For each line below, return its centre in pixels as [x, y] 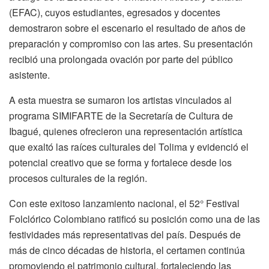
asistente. [29, 74]
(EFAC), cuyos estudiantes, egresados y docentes [115, 12]
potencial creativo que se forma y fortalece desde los [120, 162]
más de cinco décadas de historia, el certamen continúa [127, 250]
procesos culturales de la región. [78, 178]
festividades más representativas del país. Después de [125, 234]
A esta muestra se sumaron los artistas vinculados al [120, 100]
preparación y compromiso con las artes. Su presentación [131, 43]
